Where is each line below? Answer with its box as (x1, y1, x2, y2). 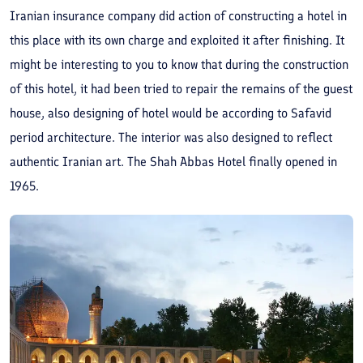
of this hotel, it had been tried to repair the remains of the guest (10, 81, 352, 97)
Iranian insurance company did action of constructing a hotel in (10, 8, 347, 24)
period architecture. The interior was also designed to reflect (10, 130, 332, 146)
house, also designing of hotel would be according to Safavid (10, 105, 331, 122)
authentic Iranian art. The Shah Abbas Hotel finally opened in (10, 154, 337, 170)
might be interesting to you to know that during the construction (10, 57, 348, 73)
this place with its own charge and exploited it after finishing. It (10, 32, 344, 49)
